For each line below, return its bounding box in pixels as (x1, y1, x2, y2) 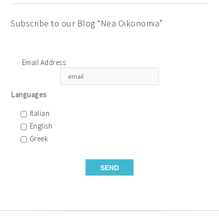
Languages (11, 90, 47, 99)
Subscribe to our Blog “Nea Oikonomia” (11, 18, 163, 29)
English (29, 121, 53, 131)
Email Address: (22, 58, 67, 67)
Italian (29, 109, 50, 118)
